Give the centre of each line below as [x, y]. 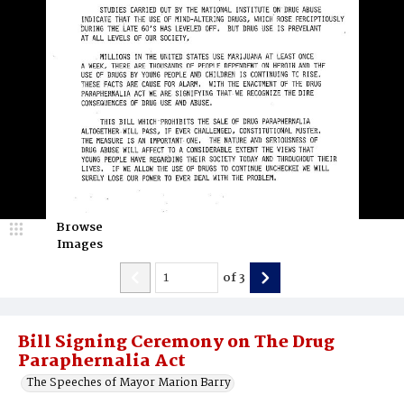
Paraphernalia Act [102, 362]
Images [79, 244]
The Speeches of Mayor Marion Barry [129, 383]
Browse [79, 227]
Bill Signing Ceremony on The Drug [176, 343]
